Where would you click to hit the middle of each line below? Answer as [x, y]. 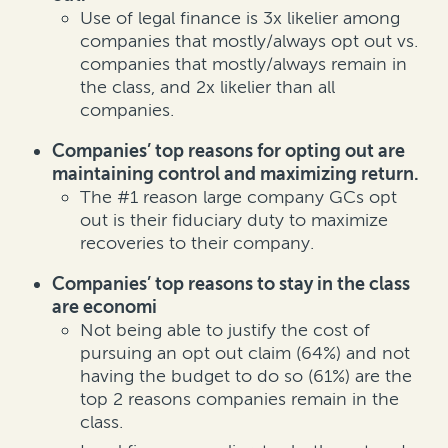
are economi [104, 307]
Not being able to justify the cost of [225, 330]
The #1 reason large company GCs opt [238, 197]
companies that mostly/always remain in [243, 64]
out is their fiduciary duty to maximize [234, 220]
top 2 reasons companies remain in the [239, 399]
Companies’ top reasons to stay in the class [231, 284]
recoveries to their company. [197, 243]
